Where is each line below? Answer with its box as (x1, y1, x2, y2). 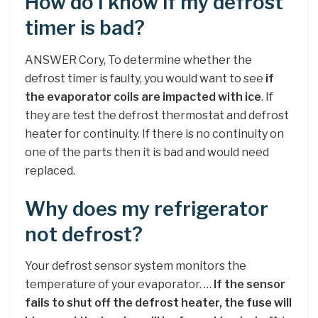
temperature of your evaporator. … (25, 278, 214, 292)
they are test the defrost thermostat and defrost (25, 108, 289, 122)
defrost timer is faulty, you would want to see (25, 71, 265, 85)
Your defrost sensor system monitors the (25, 259, 246, 273)
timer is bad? (25, 16, 145, 40)
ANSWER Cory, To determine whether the (25, 53, 252, 67)
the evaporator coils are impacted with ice (25, 89, 261, 104)
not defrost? (25, 222, 143, 246)
